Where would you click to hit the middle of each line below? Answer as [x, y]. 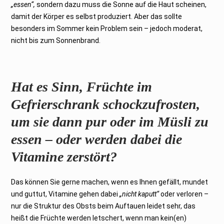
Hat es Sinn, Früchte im [82, 86]
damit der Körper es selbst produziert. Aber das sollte [97, 16]
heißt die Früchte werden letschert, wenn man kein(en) [99, 218]
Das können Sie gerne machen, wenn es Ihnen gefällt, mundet [110, 182]
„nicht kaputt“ [139, 194]
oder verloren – [184, 194]
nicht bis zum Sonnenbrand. [56, 40]
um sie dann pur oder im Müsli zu [110, 121]
